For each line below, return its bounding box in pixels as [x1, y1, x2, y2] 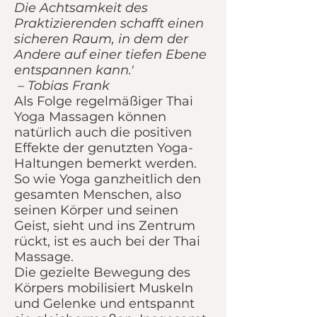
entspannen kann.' [14, 62, 134, 79]
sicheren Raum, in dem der [14, 31, 188, 47]
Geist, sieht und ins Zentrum [14, 218, 195, 234]
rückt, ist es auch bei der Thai [14, 234, 200, 250]
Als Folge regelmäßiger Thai [14, 93, 193, 110]
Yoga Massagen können [14, 109, 166, 125]
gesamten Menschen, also [14, 187, 181, 203]
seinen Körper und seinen [14, 202, 178, 219]
